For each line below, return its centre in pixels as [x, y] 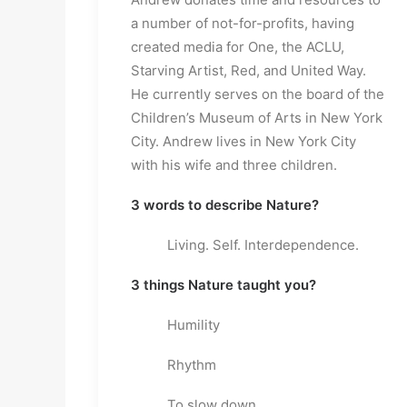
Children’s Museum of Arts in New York [257, 118]
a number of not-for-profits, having [243, 23]
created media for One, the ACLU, [238, 47]
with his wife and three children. [234, 165]
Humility [194, 325]
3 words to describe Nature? [225, 205]
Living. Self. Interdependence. [263, 245]
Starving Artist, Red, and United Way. [248, 70]
